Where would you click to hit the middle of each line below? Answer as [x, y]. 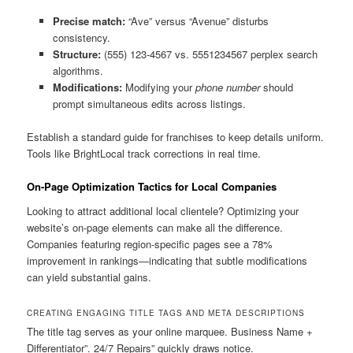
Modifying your [158, 87]
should [276, 87]
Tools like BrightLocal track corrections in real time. [144, 153]
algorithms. [78, 70]
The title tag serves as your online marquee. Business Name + [170, 331]
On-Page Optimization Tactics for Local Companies [152, 186]
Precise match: [89, 20]
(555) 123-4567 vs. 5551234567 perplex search [209, 54]
